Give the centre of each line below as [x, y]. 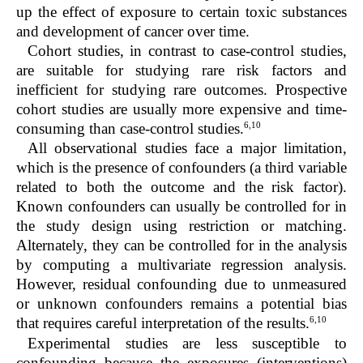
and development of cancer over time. [133, 32]
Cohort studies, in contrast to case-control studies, [187, 51]
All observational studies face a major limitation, [187, 148]
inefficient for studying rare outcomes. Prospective [181, 90]
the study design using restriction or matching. [181, 226]
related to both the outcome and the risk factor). [181, 187]
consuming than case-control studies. [130, 129]
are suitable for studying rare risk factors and [181, 70]
